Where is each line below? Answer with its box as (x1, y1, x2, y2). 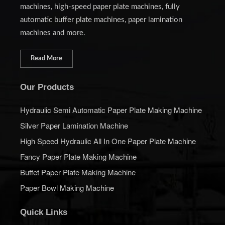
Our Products (20, 82, 74, 92)
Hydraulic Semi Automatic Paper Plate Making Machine (20, 104, 202, 116)
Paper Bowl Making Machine (20, 182, 114, 193)
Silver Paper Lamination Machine (20, 120, 128, 131)
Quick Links (20, 207, 67, 217)
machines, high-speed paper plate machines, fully (20, 3, 180, 11)
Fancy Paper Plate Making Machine (20, 151, 137, 162)
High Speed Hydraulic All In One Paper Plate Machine (20, 136, 196, 147)
